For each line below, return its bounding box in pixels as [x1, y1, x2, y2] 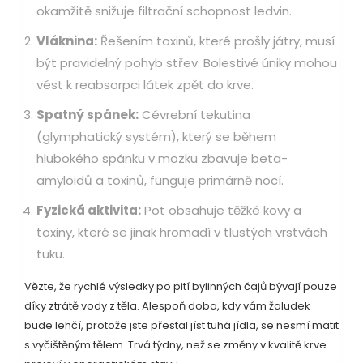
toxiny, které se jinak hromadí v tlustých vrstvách [36, 224, 327, 241]
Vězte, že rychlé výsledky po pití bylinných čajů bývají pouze [24, 279, 337, 295]
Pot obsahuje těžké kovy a [141, 202, 301, 220]
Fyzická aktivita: [36, 202, 141, 220]
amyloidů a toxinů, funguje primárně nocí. [36, 172, 284, 190]
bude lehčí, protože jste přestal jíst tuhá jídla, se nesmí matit [24, 318, 339, 334]
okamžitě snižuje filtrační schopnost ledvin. [36, 2, 292, 20]
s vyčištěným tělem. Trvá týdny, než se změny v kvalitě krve [24, 337, 327, 353]
